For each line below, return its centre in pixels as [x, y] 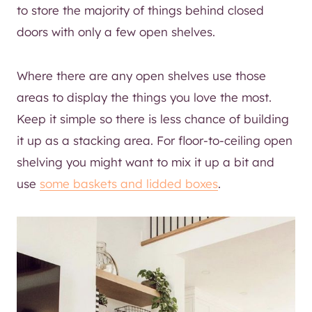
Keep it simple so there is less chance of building [153, 118]
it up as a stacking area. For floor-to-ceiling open [155, 140]
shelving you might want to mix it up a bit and [146, 162]
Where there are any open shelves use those [141, 75]
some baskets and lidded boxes [129, 183]
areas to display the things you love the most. [144, 97]
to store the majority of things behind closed [140, 10]
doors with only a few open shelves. [116, 31]
